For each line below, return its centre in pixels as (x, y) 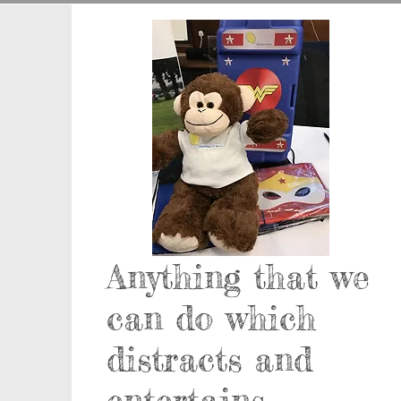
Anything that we (239, 277)
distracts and (210, 359)
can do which (212, 318)
